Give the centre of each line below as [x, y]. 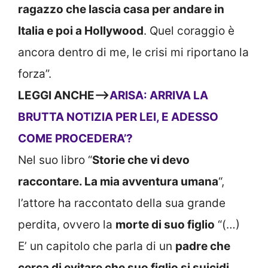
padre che [203, 246]
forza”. [35, 74]
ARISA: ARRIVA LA [159, 96]
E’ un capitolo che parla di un [97, 246]
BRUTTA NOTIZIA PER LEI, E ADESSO [118, 117]
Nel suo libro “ [55, 160]
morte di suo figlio [165, 225]
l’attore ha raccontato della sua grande [122, 203]
